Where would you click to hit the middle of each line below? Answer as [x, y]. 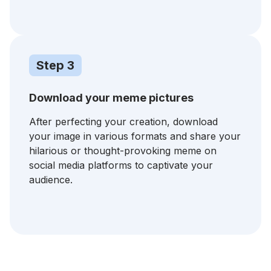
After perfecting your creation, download [123, 121]
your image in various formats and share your [135, 136]
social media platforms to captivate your [121, 165]
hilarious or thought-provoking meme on [123, 150]
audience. [51, 179]
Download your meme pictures [111, 97]
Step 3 [55, 65]
